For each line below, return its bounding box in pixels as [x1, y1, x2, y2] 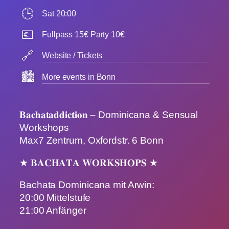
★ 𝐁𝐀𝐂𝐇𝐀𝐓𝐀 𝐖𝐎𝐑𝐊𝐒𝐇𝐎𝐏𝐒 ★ [19, 157, 158, 168]
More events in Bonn [42, 72, 116, 81]
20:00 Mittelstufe [19, 192, 91, 203]
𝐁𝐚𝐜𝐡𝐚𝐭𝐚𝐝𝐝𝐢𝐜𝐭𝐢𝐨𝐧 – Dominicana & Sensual [19, 109, 198, 121]
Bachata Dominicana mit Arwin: [19, 179, 155, 191]
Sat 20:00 [42, 9, 77, 18]
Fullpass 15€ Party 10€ [42, 30, 125, 39]
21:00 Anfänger [19, 205, 86, 216]
